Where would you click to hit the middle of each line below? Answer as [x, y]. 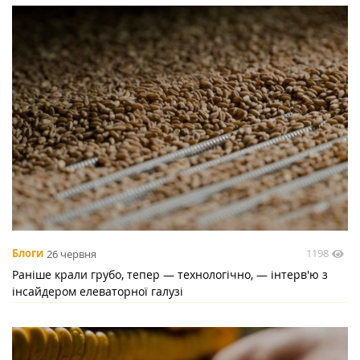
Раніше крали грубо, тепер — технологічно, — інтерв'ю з [170, 275]
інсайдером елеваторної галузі [98, 292]
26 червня [72, 254]
